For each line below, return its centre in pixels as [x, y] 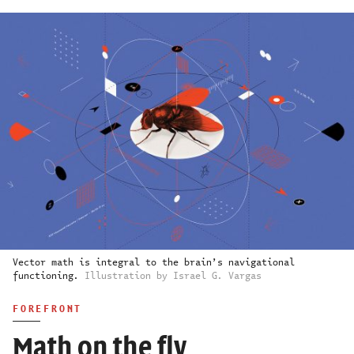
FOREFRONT [48, 309]
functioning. [49, 276]
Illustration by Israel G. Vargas [173, 276]
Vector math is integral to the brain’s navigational [154, 262]
